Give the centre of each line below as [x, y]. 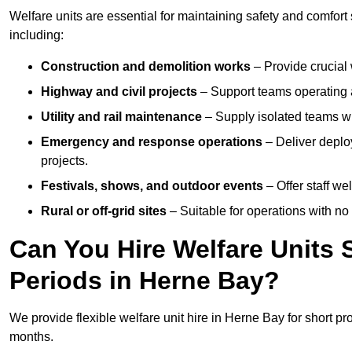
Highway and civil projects [119, 92]
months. [31, 337]
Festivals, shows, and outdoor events [152, 186]
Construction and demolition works [146, 67]
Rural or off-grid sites [104, 211]
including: [37, 35]
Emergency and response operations [152, 142]
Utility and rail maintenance [121, 117]
